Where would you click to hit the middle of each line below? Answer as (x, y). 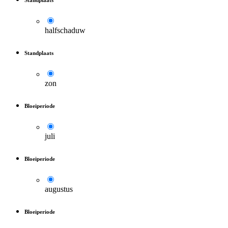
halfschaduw (65, 30)
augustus (59, 189)
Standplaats (39, 53)
